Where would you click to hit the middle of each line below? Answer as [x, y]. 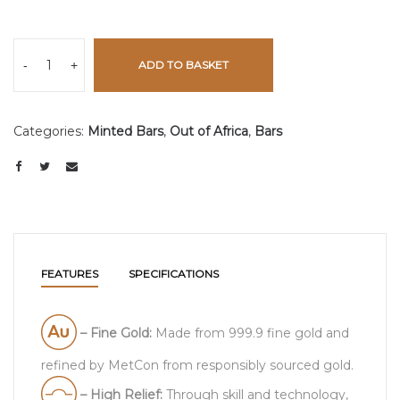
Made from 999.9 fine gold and [252, 333]
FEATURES [70, 273]
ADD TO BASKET [183, 64]
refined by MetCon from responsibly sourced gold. [197, 365]
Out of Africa [209, 131]
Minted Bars [125, 131]
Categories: [50, 131]
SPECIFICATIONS [174, 273]
